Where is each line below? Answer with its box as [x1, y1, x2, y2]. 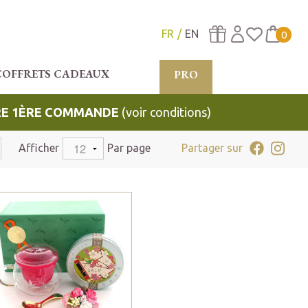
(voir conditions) [119, 105, 214, 119]
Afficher [18, 142, 59, 155]
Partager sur [181, 142, 243, 155]
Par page [107, 142, 151, 155]
